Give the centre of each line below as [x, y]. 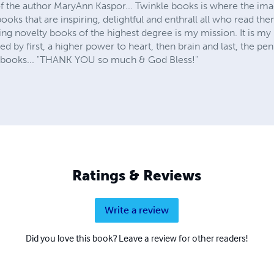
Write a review [137, 210]
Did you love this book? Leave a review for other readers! [137, 238]
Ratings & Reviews [137, 175]
